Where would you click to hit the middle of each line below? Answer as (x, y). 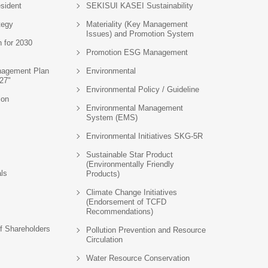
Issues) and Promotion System (140, 34)
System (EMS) (112, 118)
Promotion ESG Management (137, 52)
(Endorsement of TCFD (126, 202)
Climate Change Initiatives (132, 192)
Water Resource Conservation (138, 258)
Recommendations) (120, 211)
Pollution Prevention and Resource (146, 230)
